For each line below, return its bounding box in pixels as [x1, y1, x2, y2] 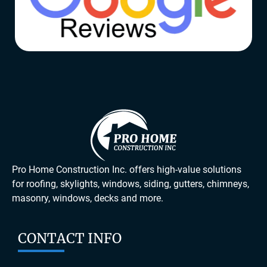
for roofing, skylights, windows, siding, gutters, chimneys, [12, 178, 249, 190]
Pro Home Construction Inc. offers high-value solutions [12, 163, 241, 175]
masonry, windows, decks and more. [12, 192, 163, 204]
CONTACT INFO [18, 230, 122, 247]
